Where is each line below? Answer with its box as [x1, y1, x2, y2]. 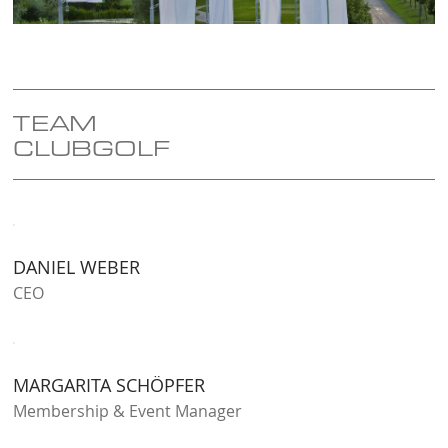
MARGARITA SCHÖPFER [13, 372, 206, 397]
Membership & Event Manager [13, 399, 243, 422]
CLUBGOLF [13, 132, 171, 162]
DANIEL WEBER [13, 254, 141, 279]
